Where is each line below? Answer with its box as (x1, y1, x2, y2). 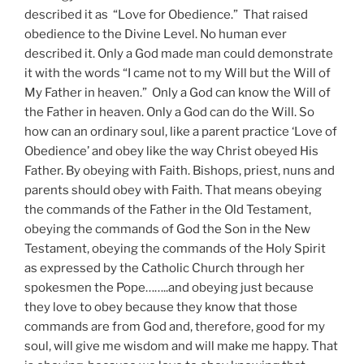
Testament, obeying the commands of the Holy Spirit (24, 240, 326, 256)
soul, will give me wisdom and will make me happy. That (24, 338, 338, 353)
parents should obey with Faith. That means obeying (24, 182, 322, 197)
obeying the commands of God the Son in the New (24, 221, 310, 236)
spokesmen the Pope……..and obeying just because (24, 279, 314, 295)
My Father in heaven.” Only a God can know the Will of (24, 84, 331, 100)
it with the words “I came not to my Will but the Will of (24, 65, 331, 80)
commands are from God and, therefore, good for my (24, 318, 325, 334)
